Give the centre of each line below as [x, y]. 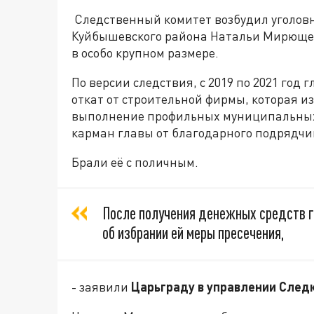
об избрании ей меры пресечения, [193, 233]
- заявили [101, 287]
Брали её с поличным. [135, 162]
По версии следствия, [136, 82]
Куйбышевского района [139, 36]
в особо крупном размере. [145, 53]
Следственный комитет [142, 19]
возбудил [241, 19]
